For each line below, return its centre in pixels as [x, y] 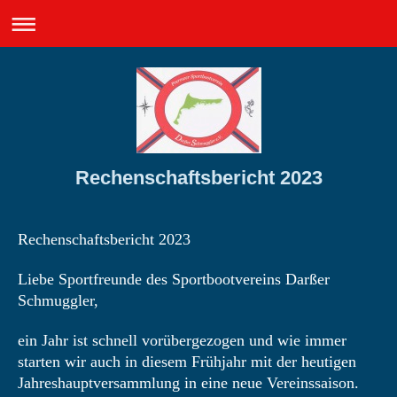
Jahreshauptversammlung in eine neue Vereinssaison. [188, 383]
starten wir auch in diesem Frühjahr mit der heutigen [187, 362]
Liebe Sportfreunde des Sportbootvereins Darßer [174, 279]
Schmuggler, [58, 300]
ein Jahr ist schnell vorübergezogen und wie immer [182, 340]
